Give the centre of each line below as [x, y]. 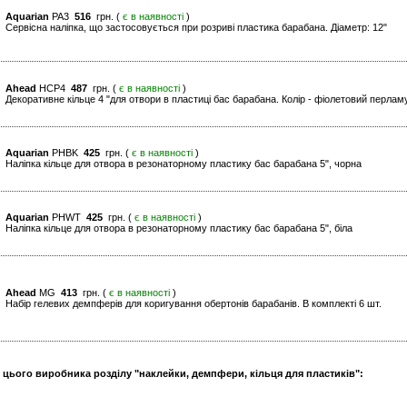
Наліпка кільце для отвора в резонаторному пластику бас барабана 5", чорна [184, 164]
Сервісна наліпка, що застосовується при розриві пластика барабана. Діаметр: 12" [196, 28]
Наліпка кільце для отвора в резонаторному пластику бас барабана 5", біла [179, 228]
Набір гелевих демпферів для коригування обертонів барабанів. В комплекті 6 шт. [194, 304]
